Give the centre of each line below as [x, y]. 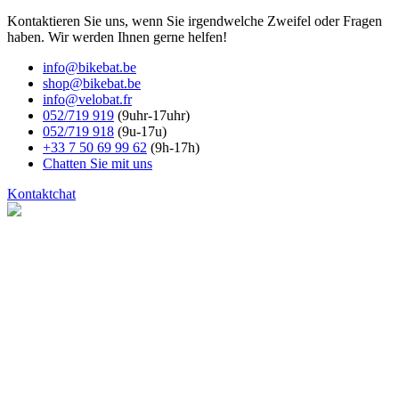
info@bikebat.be [90, 67]
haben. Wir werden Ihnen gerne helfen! [117, 37]
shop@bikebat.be [92, 83]
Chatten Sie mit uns [98, 163]
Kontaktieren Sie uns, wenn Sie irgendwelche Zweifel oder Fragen [195, 20]
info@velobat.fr [87, 99]
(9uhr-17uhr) [152, 115]
